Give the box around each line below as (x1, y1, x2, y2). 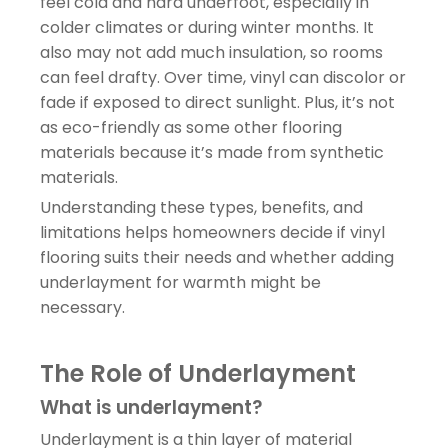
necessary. (40, 295, 125, 319)
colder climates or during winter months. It (40, 15, 374, 39)
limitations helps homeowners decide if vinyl (40, 220, 385, 244)
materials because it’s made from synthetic (40, 140, 384, 164)
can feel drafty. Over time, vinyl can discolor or (40, 65, 406, 89)
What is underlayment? (40, 393, 262, 421)
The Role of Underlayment (40, 356, 356, 390)
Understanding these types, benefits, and (40, 195, 363, 219)
